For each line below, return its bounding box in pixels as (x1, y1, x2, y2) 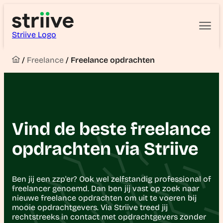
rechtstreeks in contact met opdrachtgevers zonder (12, 212, 206, 222)
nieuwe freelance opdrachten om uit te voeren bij (12, 193, 197, 203)
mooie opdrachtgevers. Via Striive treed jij (12, 202, 168, 212)
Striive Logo (12, 30, 56, 39)
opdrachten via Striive (12, 138, 198, 160)
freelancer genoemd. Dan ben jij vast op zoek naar (12, 183, 199, 193)
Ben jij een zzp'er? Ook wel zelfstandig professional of (12, 174, 211, 184)
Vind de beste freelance (12, 118, 211, 140)
